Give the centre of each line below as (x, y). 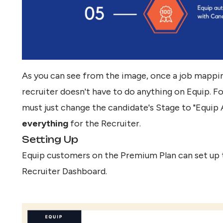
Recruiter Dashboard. (64, 171)
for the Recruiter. (105, 124)
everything (45, 124)
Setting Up (50, 140)
